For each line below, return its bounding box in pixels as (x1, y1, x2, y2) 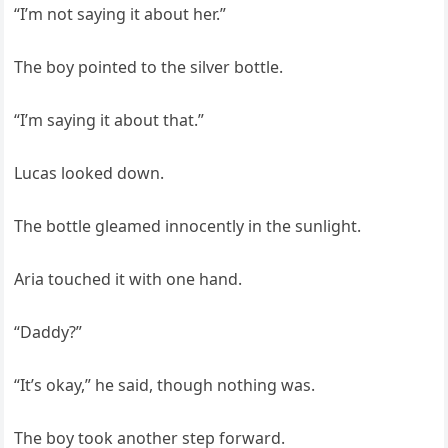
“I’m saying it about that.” (14, 109, 205, 132)
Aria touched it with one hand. (14, 268, 243, 291)
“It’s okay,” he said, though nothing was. (14, 374, 316, 397)
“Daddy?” (14, 321, 83, 344)
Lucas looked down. (14, 162, 165, 185)
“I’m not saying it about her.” (14, 3, 227, 26)
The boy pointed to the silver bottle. (14, 56, 284, 79)
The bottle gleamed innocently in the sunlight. (14, 215, 362, 238)
